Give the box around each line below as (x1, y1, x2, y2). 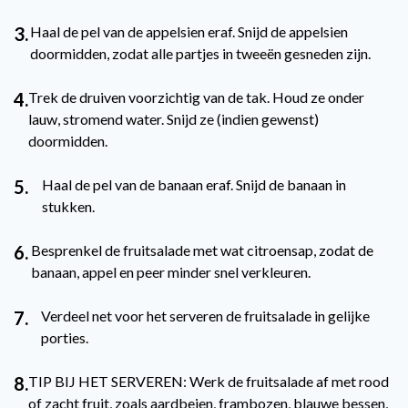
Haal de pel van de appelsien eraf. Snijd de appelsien (29, 23, 348, 40)
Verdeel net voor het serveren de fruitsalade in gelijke (40, 307, 370, 324)
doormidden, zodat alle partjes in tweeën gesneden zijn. (29, 45, 371, 62)
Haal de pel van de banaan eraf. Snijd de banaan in (42, 176, 347, 193)
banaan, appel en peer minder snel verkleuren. (30, 263, 311, 280)
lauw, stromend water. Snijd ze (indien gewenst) (28, 110, 320, 127)
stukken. (42, 198, 96, 215)
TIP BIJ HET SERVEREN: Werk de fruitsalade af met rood (28, 372, 389, 390)
